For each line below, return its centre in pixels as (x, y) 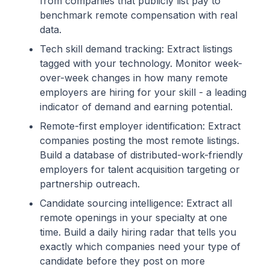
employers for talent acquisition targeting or (140, 170)
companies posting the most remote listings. (140, 141)
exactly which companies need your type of (140, 247)
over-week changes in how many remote (134, 78)
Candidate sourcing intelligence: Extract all (136, 203)
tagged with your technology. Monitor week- (141, 64)
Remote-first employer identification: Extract (140, 126)
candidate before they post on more (122, 261)
